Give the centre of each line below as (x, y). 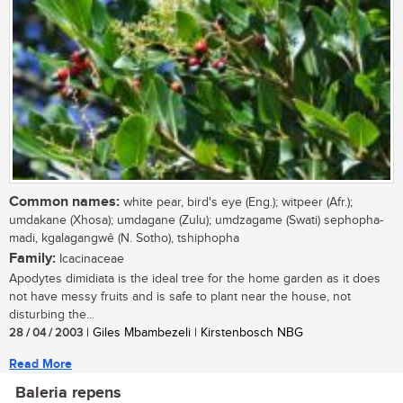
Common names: (64, 202)
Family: (32, 259)
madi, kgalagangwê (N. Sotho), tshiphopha (124, 239)
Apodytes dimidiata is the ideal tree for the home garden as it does (195, 279)
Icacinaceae (90, 260)
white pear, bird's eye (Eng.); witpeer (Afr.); (236, 203)
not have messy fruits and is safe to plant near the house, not (180, 297)
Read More (40, 364)
